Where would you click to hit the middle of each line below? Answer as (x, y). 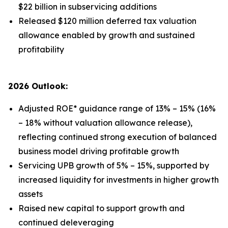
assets (31, 194)
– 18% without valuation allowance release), (105, 123)
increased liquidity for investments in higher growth (119, 180)
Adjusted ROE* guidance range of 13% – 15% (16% (117, 108)
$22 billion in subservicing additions (88, 7)
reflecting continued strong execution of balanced (118, 137)
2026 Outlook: (38, 86)
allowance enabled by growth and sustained (107, 35)
